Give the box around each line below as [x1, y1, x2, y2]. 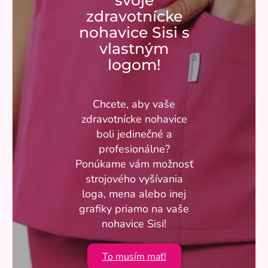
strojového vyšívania [85, 172, 183, 187]
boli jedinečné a [96, 127, 172, 142]
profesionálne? [98, 142, 170, 157]
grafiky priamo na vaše [79, 202, 189, 217]
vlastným [99, 39, 169, 58]
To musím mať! [102, 250, 166, 264]
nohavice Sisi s [78, 23, 190, 42]
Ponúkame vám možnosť [75, 157, 193, 172]
